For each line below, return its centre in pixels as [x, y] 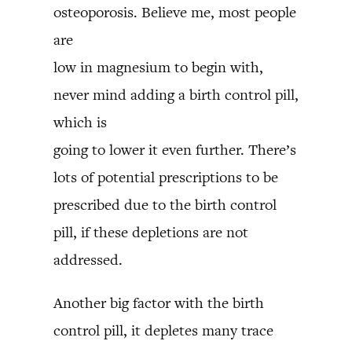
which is [80, 122]
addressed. [88, 260]
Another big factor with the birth [159, 303]
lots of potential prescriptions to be [166, 177]
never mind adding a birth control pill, [176, 95]
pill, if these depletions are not [151, 232]
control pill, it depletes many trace [163, 330]
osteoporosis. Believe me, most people [175, 12]
